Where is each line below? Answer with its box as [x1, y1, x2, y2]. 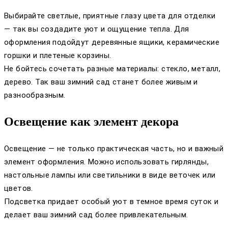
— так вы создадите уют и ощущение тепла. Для [4, 24, 189, 34]
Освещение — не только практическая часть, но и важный [4, 144, 224, 154]
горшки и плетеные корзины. [4, 51, 111, 61]
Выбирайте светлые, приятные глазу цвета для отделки [4, 11, 216, 21]
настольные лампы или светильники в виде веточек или [4, 170, 216, 180]
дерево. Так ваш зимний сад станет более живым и [4, 77, 198, 87]
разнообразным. [4, 91, 66, 100]
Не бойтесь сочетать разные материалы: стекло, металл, [4, 64, 221, 74]
